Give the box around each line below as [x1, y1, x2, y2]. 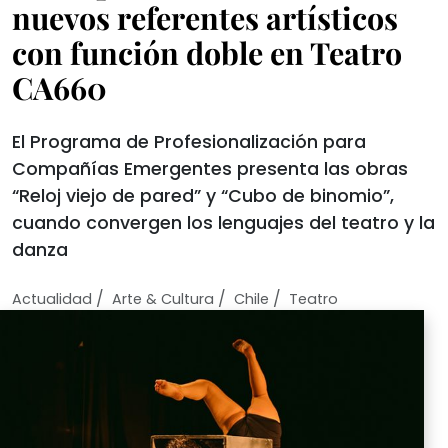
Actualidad [12, 289, 92, 309]
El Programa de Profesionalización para [12, 130, 366, 154]
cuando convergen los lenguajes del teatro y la [12, 211, 435, 235]
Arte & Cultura [112, 289, 214, 309]
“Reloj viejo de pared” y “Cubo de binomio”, [12, 184, 394, 208]
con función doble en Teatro [12, 32, 402, 73]
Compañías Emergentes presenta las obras [12, 157, 408, 181]
